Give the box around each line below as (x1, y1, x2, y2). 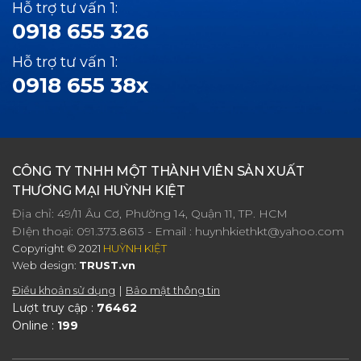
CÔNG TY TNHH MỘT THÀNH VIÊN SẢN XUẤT (12, 164, 305, 179)
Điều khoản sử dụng (12, 284, 115, 297)
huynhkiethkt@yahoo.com (195, 224, 344, 239)
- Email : (144, 224, 195, 239)
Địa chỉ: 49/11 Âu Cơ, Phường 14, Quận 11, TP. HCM (12, 206, 288, 221)
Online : (12, 318, 57, 333)
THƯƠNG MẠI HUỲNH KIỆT (12, 183, 185, 198)
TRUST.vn (79, 259, 135, 272)
